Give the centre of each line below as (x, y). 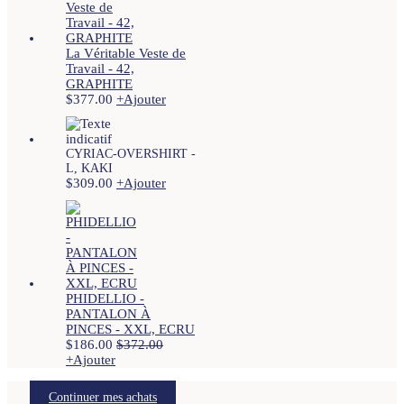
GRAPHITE (99, 83)
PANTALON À (108, 313)
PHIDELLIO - (105, 298)
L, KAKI (89, 168)
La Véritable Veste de (126, 53)
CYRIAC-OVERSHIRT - (131, 153)
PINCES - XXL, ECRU (130, 329)
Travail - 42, (100, 68)
